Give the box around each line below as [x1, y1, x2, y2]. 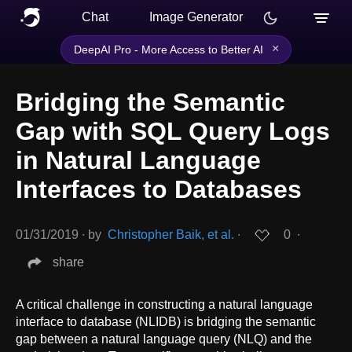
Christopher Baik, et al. [108, 228, 234, 242]
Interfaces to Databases [16, 175, 302, 204]
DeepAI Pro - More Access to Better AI [74, 43, 263, 56]
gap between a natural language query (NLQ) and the [16, 332, 312, 346]
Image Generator [149, 10, 243, 24]
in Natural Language [16, 146, 261, 175]
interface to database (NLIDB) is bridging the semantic [16, 314, 316, 328]
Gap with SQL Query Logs [16, 117, 330, 146]
